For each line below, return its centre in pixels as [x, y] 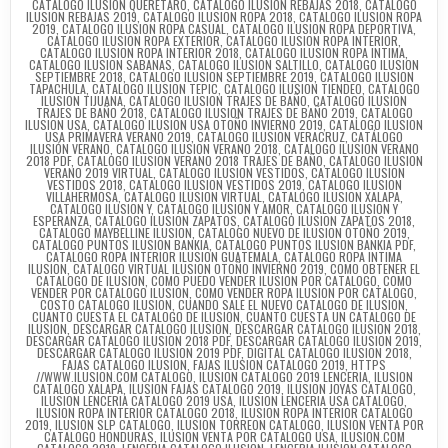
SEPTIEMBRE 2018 [78, 76]
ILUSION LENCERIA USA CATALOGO [321, 400]
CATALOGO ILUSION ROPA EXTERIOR [133, 40]
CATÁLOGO [377, 136]
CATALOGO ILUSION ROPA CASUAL [144, 28]
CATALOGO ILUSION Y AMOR [223, 208]
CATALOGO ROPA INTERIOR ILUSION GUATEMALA [162, 256]
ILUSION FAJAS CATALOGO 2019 [204, 388]
